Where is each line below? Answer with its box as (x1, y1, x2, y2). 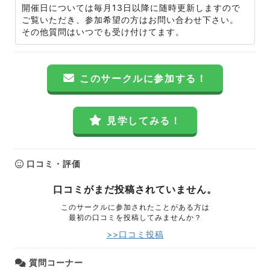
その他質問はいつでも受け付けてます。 (22, 27, 184, 37)
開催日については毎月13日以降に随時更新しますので (22, 2, 240, 13)
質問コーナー (27, 257, 83, 268)
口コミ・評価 (24, 159, 81, 169)
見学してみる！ (107, 115, 181, 127)
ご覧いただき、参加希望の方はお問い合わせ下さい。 (22, 14, 239, 25)
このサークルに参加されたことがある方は (60, 202, 210, 212)
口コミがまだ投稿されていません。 (53, 183, 217, 195)
